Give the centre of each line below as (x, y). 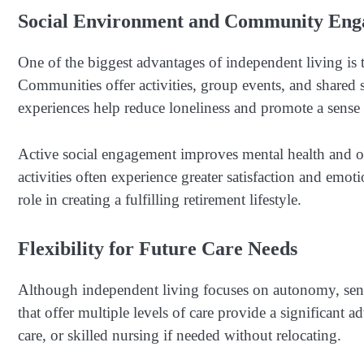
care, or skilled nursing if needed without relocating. (180, 336)
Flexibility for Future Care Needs (158, 249)
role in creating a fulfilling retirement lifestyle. (160, 199)
